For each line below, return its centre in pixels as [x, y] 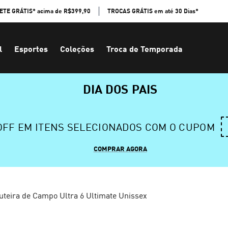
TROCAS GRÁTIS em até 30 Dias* [153, 11]
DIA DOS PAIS [120, 89]
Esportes [31, 49]
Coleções [77, 49]
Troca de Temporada [145, 49]
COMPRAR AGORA [120, 149]
